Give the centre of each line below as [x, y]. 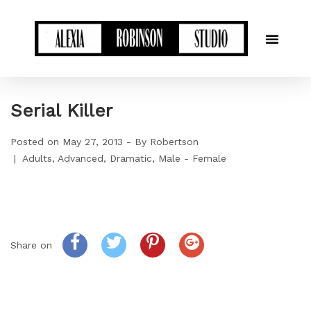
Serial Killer [61, 111]
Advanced [81, 159]
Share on [33, 245]
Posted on [36, 142]
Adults [37, 159]
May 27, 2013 [93, 142]
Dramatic [131, 159]
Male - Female [192, 159]
